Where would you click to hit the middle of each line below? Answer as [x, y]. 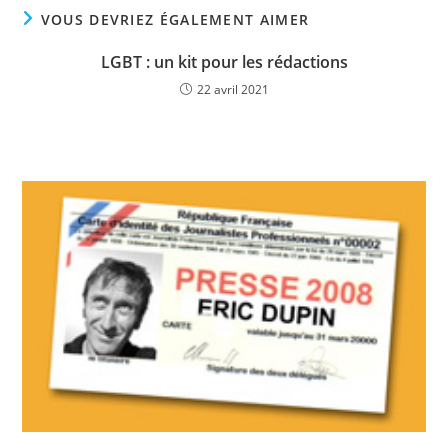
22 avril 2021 [232, 89]
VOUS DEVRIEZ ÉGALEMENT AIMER [175, 19]
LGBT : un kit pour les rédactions [224, 61]
